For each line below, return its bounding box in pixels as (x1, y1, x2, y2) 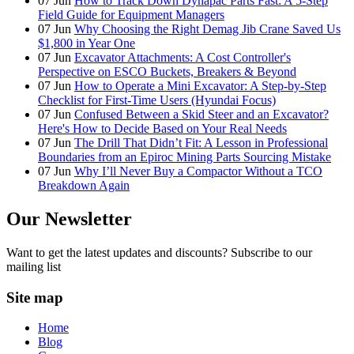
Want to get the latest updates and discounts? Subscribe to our (6, 245, 312, 259)
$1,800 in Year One (38, 36, 135, 51)
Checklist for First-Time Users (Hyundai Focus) (38, 93, 276, 107)
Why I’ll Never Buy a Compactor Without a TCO (74, 164, 322, 179)
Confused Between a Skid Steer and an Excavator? (74, 107, 329, 122)
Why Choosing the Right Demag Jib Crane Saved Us (74, 22, 341, 36)
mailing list (6, 259, 61, 273)
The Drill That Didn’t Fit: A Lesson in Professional (74, 136, 328, 150)
